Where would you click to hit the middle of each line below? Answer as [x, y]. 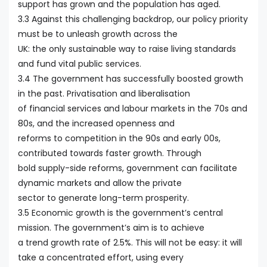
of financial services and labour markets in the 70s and [133, 108]
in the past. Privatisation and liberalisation [104, 93]
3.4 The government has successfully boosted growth [131, 78]
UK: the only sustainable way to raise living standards [127, 49]
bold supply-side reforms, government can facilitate [128, 168]
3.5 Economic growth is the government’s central [120, 212]
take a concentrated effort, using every [101, 257]
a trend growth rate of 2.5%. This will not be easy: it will [130, 242]
